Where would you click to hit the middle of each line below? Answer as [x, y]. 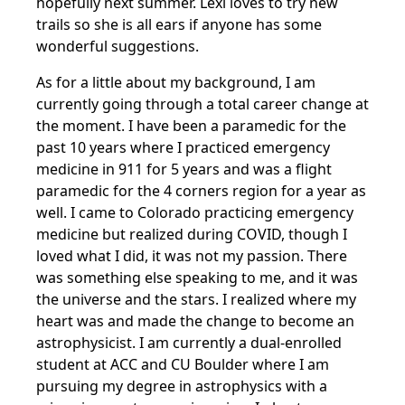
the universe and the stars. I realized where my [196, 299]
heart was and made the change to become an [195, 321]
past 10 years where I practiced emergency [183, 147]
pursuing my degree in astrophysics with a [182, 386]
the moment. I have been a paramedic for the [191, 126]
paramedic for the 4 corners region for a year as [201, 191]
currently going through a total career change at [202, 104]
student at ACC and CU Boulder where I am [183, 364]
